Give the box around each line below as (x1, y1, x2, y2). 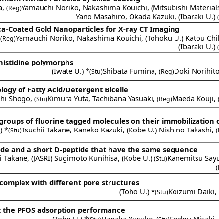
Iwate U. (54, 66, 82, 76)
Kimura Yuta (47, 93, 89, 103)
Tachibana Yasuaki (92, 93, 153, 103)
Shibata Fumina (103, 66, 155, 76)
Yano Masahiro (76, 11, 126, 21)
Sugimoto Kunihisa (54, 153, 118, 163)
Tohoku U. (147, 32, 182, 43)
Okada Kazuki (129, 11, 175, 21)
